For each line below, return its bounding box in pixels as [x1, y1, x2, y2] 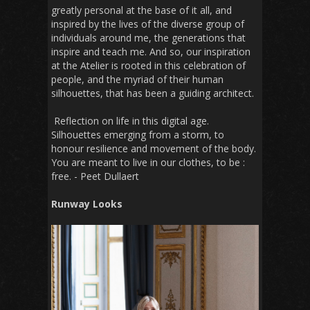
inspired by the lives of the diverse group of [51, 17, 244, 31]
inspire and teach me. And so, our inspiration [51, 45, 250, 59]
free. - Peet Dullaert [51, 170, 139, 183]
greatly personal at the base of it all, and [51, 3, 232, 17]
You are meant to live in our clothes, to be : [51, 156, 245, 170]
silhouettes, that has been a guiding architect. [51, 86, 254, 100]
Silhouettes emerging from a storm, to [51, 128, 224, 142]
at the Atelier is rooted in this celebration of [51, 59, 246, 73]
